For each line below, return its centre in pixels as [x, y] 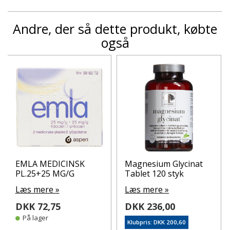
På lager [35, 217]
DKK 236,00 [150, 206]
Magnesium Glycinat [164, 164]
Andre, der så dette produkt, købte [115, 29]
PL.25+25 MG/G [45, 173]
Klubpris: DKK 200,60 [157, 222]
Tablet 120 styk [155, 173]
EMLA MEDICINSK [50, 164]
